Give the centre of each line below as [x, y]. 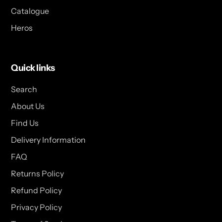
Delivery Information [48, 140]
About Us [28, 106]
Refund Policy [36, 191]
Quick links [33, 68]
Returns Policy [37, 174]
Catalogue [30, 11]
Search [24, 89]
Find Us [25, 123]
